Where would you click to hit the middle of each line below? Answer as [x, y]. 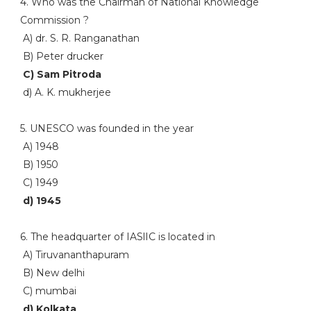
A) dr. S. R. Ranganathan [79, 38]
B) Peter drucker [61, 56]
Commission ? [54, 20]
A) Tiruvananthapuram [74, 255]
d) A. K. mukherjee [65, 92]
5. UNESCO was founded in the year [107, 128]
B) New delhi [52, 273]
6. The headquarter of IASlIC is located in [117, 237]
